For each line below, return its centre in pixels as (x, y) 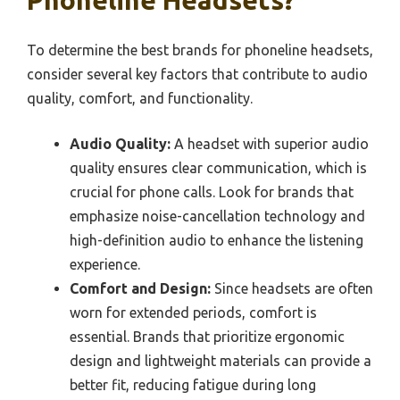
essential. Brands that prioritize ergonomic (207, 337)
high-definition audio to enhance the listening (217, 241)
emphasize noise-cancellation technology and (217, 217)
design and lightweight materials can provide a (221, 361)
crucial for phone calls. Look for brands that (212, 192)
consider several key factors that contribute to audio (197, 75)
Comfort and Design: (140, 289)
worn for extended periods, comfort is (193, 313)
